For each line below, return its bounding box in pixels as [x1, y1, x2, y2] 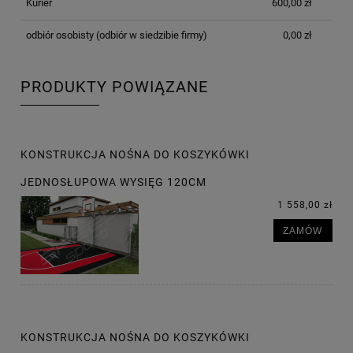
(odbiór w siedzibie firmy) [93, 29, 207, 42]
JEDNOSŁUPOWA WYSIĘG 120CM [20, 176, 206, 189]
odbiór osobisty [25, 29, 94, 42]
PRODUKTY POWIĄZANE [20, 77, 208, 96]
